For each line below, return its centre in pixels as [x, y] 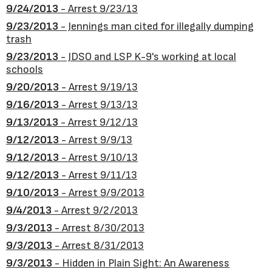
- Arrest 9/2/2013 [95, 210]
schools [25, 70]
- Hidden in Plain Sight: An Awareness [141, 263]
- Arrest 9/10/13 [98, 158]
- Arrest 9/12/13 [98, 122]
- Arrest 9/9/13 [96, 140]
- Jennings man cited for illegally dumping [156, 26]
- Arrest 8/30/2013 [98, 228]
